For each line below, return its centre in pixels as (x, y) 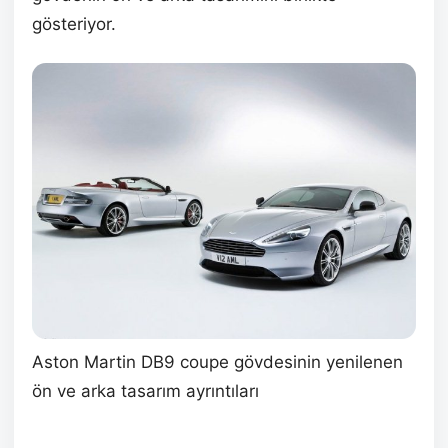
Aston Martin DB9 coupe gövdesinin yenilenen (217, 362)
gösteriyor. (74, 23)
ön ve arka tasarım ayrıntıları (145, 391)
